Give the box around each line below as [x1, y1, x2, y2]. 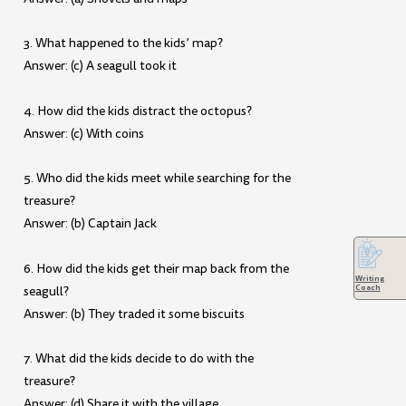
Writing [354, 273, 384, 285]
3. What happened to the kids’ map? [24, 34, 224, 53]
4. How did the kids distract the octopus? [24, 101, 253, 120]
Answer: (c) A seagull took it [24, 57, 178, 75]
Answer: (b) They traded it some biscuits [24, 304, 246, 323]
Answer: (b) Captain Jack [24, 215, 158, 233]
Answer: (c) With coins [24, 124, 145, 142]
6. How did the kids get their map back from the [24, 259, 290, 277]
